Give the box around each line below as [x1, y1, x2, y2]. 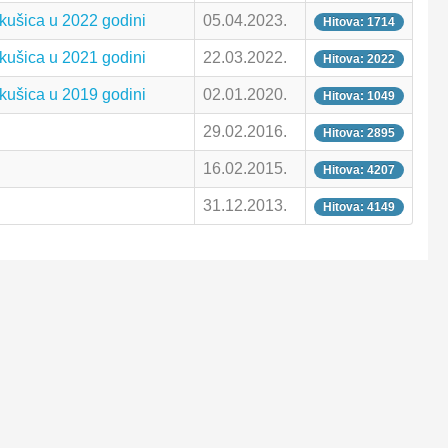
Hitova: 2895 [323, 125, 395, 140]
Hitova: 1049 [323, 88, 395, 103]
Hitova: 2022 [323, 51, 395, 66]
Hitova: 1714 [323, 14, 395, 29]
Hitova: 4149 [323, 199, 395, 214]
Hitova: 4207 [323, 162, 395, 177]
